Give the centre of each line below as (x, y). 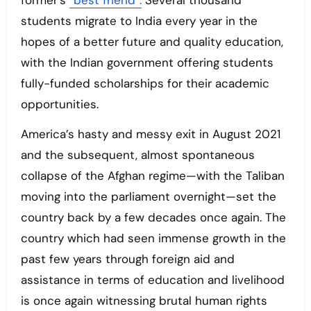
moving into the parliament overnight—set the (148, 197)
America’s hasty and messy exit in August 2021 (150, 134)
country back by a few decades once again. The (153, 218)
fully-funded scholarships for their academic (145, 84)
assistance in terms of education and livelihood (152, 280)
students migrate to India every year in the (139, 21)
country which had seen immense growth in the (153, 238)
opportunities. (61, 104)
